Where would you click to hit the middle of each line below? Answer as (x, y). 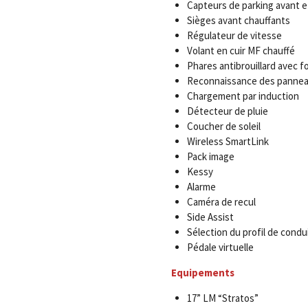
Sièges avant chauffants (238, 20)
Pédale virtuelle (220, 247)
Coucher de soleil (223, 126)
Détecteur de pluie (227, 111)
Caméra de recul (221, 202)
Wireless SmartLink (228, 141)
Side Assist (210, 217)
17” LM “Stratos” (222, 298)
